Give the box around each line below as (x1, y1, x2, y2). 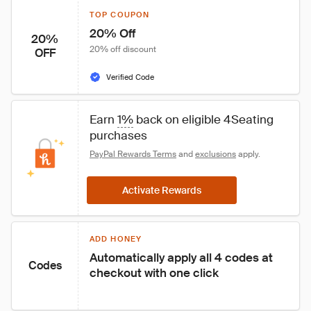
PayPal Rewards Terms (90, 149, 176, 160)
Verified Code (106, 72, 154, 82)
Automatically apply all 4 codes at (90, 250, 276, 265)
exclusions (195, 149, 236, 160)
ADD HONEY (90, 234, 142, 244)
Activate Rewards (122, 184, 201, 196)
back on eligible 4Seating (133, 112, 276, 127)
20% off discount (90, 44, 156, 55)
